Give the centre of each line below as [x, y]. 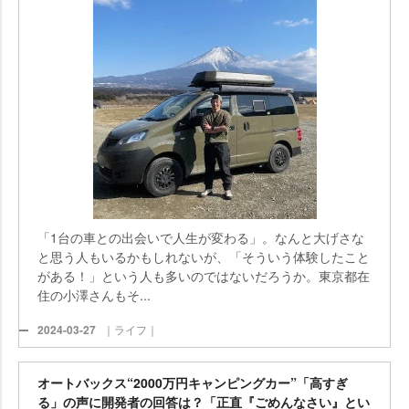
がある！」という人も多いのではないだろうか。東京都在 [204, 276]
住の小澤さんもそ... [94, 295]
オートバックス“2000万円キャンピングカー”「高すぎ [193, 383]
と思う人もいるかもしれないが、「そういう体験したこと [204, 257]
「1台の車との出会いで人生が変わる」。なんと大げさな [201, 237]
